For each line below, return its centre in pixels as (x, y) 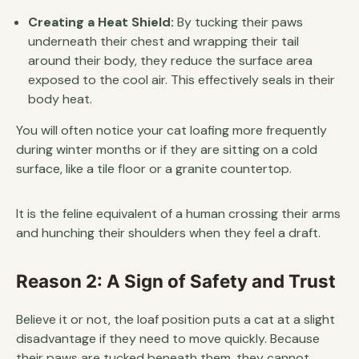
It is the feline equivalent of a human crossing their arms (178, 213)
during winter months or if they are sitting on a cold (167, 149)
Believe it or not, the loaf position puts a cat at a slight (175, 319)
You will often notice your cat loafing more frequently (171, 130)
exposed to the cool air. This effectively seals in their (182, 79)
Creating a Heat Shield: (101, 22)
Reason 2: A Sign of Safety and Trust (176, 280)
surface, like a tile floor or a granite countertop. (154, 168)
